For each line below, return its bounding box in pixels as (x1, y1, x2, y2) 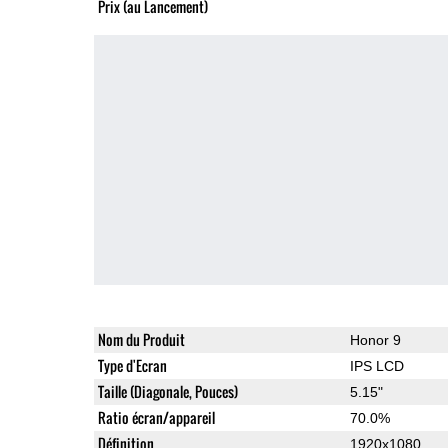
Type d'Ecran (97, 354, 167, 376)
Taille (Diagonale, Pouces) (97, 380, 238, 402)
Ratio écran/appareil (97, 406, 215, 428)
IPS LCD (349, 357, 404, 374)
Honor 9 (349, 331, 401, 348)
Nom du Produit (97, 328, 185, 350)
